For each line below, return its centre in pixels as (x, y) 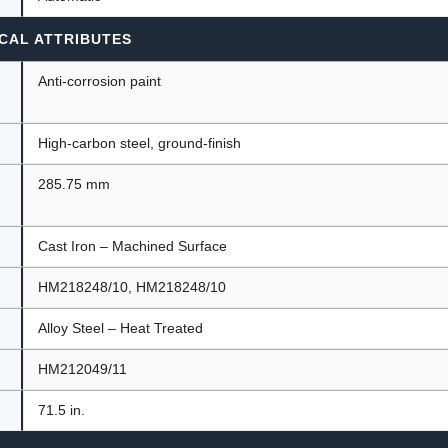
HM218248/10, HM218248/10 (132, 286)
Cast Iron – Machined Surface (133, 245)
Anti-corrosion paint (100, 80)
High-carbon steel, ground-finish (140, 142)
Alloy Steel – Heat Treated (121, 327)
